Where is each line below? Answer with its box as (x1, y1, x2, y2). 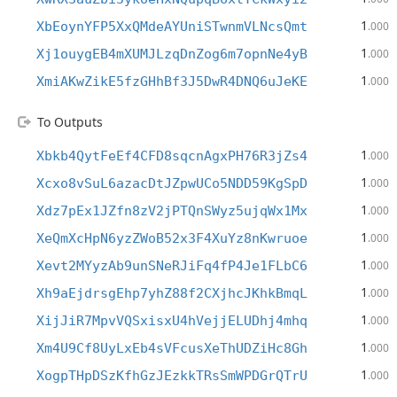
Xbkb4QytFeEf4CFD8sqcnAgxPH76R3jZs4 (36, 148, 307, 164)
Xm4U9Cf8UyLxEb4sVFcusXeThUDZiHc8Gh (36, 340, 307, 356)
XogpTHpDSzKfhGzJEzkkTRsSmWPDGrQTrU (36, 368, 307, 384)
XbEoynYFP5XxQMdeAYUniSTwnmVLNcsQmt (36, 19, 307, 35)
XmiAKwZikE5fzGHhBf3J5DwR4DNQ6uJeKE (36, 74, 307, 90)
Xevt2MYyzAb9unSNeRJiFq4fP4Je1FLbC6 (36, 258, 307, 274)
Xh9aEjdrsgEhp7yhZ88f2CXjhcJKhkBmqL (36, 285, 307, 301)
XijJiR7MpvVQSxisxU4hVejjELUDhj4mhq (36, 313, 307, 329)
